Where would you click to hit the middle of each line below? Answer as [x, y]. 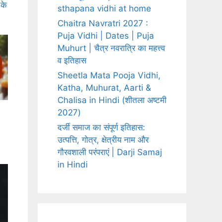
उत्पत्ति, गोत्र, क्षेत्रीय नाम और [103, 140]
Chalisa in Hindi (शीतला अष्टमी [112, 100]
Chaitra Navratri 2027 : [103, 24]
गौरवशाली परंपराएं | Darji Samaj [110, 152]
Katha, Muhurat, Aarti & [104, 88]
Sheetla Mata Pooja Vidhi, [109, 76]
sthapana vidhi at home [104, 9]
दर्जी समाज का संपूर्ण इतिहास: [101, 128]
